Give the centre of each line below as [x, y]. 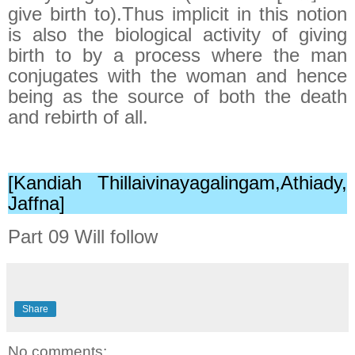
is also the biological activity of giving [177, 34]
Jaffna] [36, 204]
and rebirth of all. [78, 116]
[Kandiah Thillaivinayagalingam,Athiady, [177, 183]
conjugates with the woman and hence [177, 75]
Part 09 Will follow [83, 237]
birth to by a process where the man [177, 55]
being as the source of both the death [177, 96]
